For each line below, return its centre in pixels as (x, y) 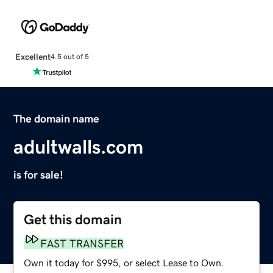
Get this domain (73, 219)
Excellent (33, 56)
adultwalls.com (79, 147)
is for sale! (39, 175)
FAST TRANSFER (82, 243)
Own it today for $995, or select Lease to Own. (124, 262)
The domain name (57, 119)
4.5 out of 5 (69, 57)
